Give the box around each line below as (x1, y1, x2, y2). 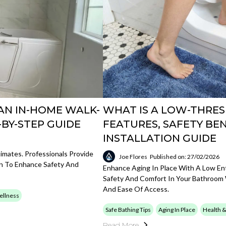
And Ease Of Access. (103, 185, 169, 193)
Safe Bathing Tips (105, 206, 151, 213)
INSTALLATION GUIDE (103, 132, 217, 144)
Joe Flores (119, 152, 148, 160)
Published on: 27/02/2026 (150, 152, 220, 160)
